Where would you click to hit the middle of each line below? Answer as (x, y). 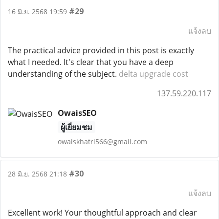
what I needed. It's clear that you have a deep (91, 62)
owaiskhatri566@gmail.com (102, 142)
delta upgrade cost (153, 74)
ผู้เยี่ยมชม (76, 127)
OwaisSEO (77, 113)
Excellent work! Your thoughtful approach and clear (102, 213)
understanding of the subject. (63, 74)
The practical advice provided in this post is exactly (101, 50)
